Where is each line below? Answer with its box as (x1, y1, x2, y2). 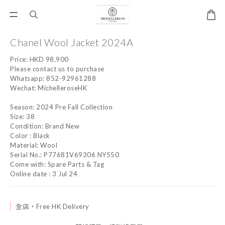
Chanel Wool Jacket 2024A (10, 36, 133, 48)
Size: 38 (10, 113, 35, 121)
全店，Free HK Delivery (16, 202, 89, 210)
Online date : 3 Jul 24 (10, 170, 77, 178)
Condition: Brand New (10, 122, 79, 130)
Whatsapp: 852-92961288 (10, 74, 96, 82)
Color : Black (10, 132, 50, 140)
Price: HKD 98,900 (10, 55, 70, 63)
